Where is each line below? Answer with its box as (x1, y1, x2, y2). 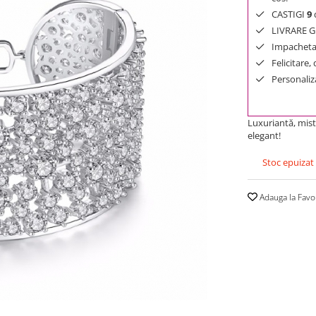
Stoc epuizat (260, 155, 314, 169)
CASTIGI (272, 7, 307, 20)
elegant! (248, 128, 281, 142)
